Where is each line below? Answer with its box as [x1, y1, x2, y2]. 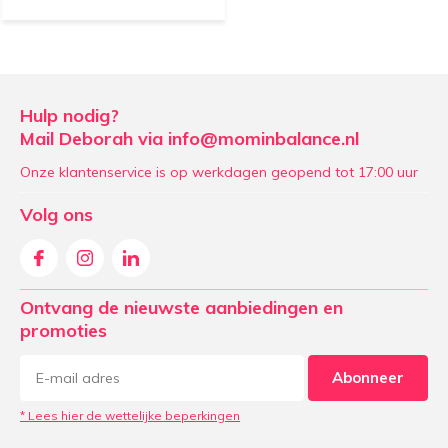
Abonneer [332, 368, 404, 388]
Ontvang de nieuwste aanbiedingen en [20, 296, 343, 320]
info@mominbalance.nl [168, 127, 359, 151]
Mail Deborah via [20, 127, 168, 151]
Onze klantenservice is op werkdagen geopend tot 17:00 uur [20, 163, 418, 182]
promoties [20, 319, 107, 343]
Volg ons [20, 203, 93, 227]
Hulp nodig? [20, 104, 119, 128]
